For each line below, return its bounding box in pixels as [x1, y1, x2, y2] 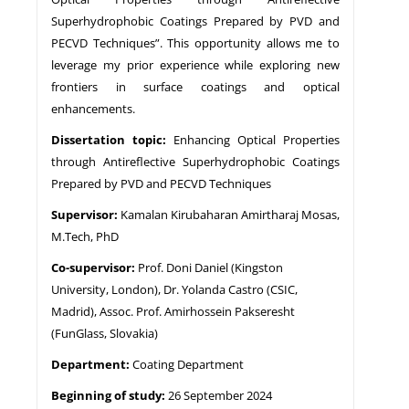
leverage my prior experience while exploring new [51, 56, 340, 73]
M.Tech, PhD [51, 227, 119, 245]
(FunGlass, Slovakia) [51, 324, 158, 341]
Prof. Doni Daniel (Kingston [138, 258, 283, 276]
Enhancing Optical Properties [166, 131, 340, 148]
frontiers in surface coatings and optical [51, 78, 340, 95]
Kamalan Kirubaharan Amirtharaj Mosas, [121, 205, 340, 223]
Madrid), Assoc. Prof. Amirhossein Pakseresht [51, 302, 295, 320]
